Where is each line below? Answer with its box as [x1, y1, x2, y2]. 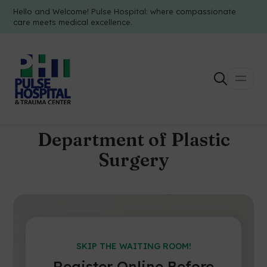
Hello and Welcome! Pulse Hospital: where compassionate [13, 7, 237, 16]
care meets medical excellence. [13, 17, 133, 27]
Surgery [98, 149, 169, 171]
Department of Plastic [37, 129, 230, 151]
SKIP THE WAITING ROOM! [76, 241, 191, 252]
